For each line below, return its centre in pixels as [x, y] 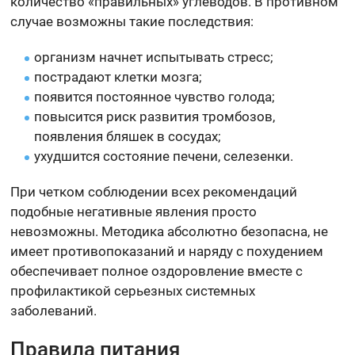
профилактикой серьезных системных [133, 291]
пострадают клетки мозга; [118, 77]
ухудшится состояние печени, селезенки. [164, 157]
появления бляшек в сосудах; [128, 137]
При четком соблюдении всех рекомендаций [154, 192]
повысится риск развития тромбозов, [155, 117]
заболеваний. [54, 311]
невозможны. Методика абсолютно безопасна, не [170, 232]
